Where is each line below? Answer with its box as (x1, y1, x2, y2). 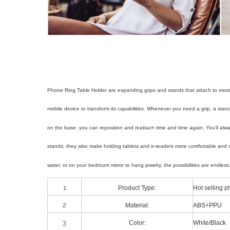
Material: (125, 202, 149, 209)
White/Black (193, 219, 226, 227)
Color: (128, 219, 146, 227)
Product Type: (118, 184, 156, 192)
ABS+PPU (193, 202, 222, 209)
